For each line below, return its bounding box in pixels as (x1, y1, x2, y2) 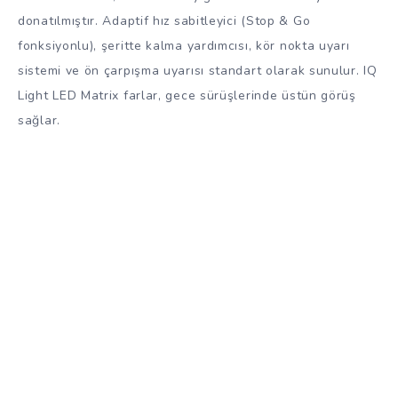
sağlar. (18, 111, 60, 129)
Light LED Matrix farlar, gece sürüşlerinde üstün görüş (18, 86, 356, 104)
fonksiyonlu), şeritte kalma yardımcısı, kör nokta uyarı (18, 36, 350, 54)
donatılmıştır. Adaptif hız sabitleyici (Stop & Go (18, 12, 311, 29)
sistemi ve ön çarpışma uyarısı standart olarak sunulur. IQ (18, 61, 378, 79)
